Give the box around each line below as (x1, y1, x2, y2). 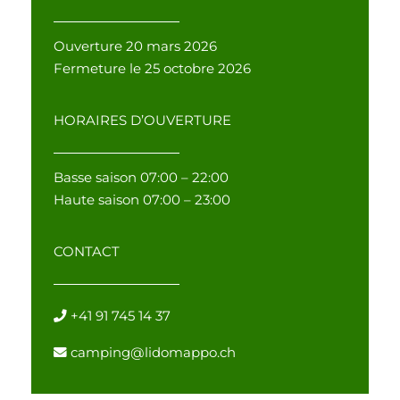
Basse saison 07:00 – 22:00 (54, 169, 229, 186)
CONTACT (54, 243, 120, 260)
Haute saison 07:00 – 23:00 (54, 191, 230, 208)
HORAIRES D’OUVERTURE (54, 112, 231, 129)
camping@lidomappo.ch (71, 344, 236, 361)
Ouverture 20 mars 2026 (54, 37, 217, 54)
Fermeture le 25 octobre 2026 (54, 60, 251, 77)
